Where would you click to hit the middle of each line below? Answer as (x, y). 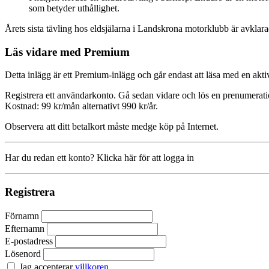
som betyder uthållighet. (74, 8)
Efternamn (25, 228)
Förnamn (22, 216)
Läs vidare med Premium (67, 52)
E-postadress (29, 241)
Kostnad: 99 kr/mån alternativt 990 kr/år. (81, 106)
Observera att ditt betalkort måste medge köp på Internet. (112, 127)
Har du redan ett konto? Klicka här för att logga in (99, 158)
